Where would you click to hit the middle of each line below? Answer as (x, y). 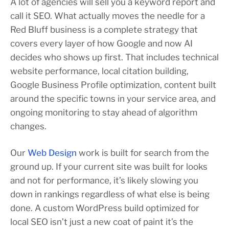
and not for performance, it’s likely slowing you (104, 180)
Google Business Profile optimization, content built (113, 85)
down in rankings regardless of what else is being (110, 194)
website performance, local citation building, (99, 71)
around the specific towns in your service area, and (113, 98)
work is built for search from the (143, 153)
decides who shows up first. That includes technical (114, 57)
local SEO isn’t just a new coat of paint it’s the (102, 222)
